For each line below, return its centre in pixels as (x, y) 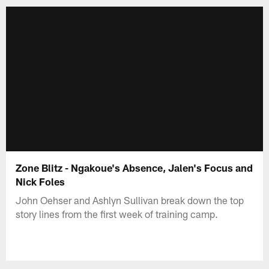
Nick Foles (41, 181)
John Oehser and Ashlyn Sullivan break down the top (130, 200)
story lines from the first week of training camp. (117, 213)
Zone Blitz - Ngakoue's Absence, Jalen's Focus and (134, 167)
